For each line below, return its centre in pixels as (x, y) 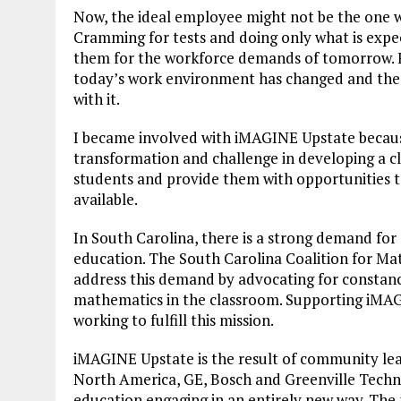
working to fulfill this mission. (174, 320)
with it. (97, 99)
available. (106, 200)
